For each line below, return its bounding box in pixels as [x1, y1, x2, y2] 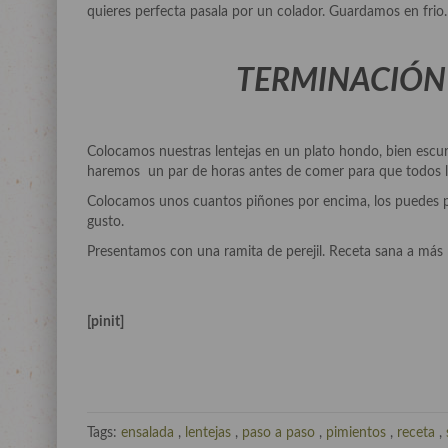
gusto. [87, 215, 124, 229]
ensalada [121, 426, 174, 440]
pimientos [326, 426, 386, 440]
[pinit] [87, 315, 124, 329]
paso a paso [242, 426, 315, 440]
